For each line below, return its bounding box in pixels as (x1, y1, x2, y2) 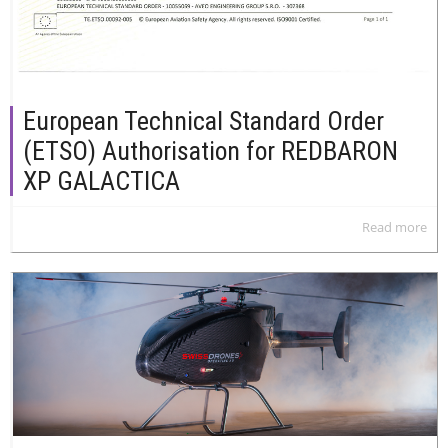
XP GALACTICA (23, 166, 180, 197)
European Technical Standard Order (23, 106, 384, 137)
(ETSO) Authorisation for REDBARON (23, 136, 398, 167)
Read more (362, 218, 427, 237)
